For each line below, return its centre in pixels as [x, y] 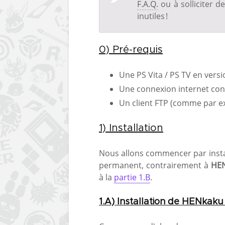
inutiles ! [152, 16]
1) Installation [131, 128]
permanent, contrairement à [155, 165]
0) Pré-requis [131, 49]
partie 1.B [132, 177]
